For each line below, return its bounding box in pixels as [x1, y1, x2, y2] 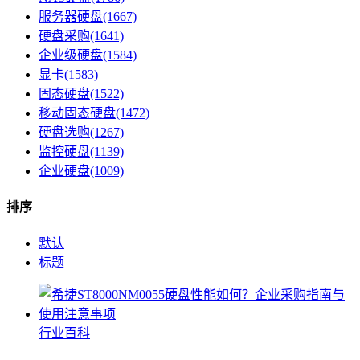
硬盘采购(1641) [39, 28, 124, 43]
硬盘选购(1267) [39, 125, 124, 139]
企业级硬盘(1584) [39, 47, 137, 62]
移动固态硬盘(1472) [39, 105, 149, 120]
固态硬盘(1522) [39, 86, 124, 100]
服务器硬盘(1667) [39, 9, 137, 23]
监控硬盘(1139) [39, 144, 124, 158]
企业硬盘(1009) [39, 163, 124, 178]
